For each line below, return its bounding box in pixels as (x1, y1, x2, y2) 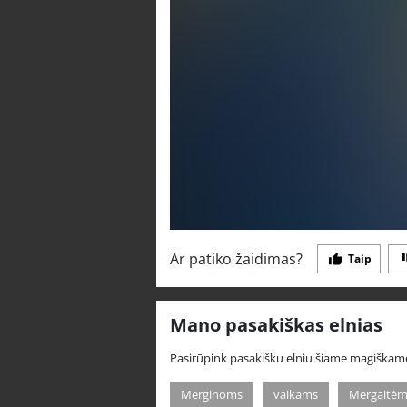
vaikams (273, 386, 318, 402)
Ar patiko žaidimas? (170, 248, 303, 269)
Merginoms (181, 386, 243, 402)
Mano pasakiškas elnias (170, 313, 382, 337)
